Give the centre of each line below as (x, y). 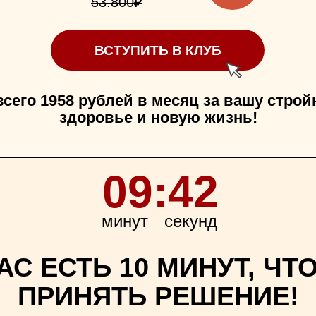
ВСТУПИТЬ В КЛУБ (158, 50)
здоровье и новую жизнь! (158, 117)
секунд (191, 221)
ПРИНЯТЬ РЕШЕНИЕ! (158, 296)
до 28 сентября (224, 74)
